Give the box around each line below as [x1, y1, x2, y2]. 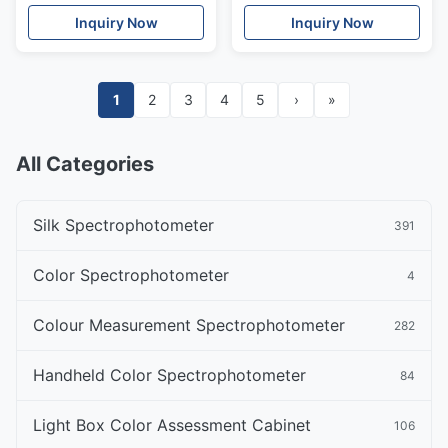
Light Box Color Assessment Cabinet [33, 415, 311, 435]
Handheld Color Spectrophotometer [33, 365, 306, 385]
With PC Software [28, 5, 147, 22]
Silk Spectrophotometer [33, 215, 214, 235]
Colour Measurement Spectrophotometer [33, 315, 345, 335]
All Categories [16, 152, 154, 176]
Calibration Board [244, 5, 364, 22]
